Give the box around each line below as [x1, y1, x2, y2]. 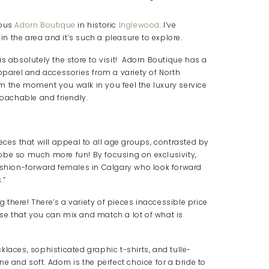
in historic [75, 20, 119, 30]
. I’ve [160, 20, 177, 30]
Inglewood [118, 20, 160, 30]
